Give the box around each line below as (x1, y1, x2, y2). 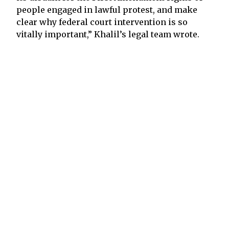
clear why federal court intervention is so (16, 16, 188, 27)
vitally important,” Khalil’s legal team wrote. (16, 29, 199, 39)
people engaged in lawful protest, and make (16, 4, 197, 15)
